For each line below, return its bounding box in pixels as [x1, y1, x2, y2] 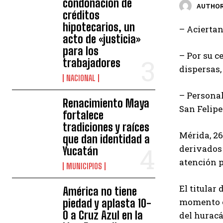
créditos [63, 8, 100, 22]
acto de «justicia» [63, 32, 141, 46]
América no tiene [63, 185, 137, 198]
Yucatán [63, 144, 99, 158]
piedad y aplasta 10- [63, 197, 152, 210]
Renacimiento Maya [63, 97, 150, 110]
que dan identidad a [63, 132, 150, 146]
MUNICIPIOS [66, 161, 103, 171]
